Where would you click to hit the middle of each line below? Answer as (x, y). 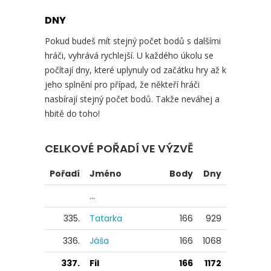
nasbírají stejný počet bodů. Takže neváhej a (132, 99)
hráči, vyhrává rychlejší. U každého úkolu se (129, 55)
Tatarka (106, 218)
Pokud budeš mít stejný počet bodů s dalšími (133, 41)
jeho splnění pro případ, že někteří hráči (122, 84)
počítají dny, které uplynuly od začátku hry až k (135, 70)
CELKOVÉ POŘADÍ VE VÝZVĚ (119, 148)
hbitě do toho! (72, 113)
